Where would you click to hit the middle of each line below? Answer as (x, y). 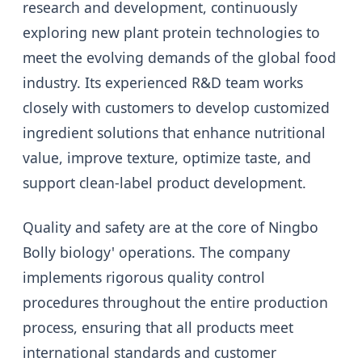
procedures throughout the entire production (175, 303)
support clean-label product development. (164, 183)
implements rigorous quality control (144, 278)
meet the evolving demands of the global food (179, 58)
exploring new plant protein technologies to (171, 33)
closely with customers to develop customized (176, 108)
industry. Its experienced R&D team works (163, 83)
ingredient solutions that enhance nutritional (174, 133)
